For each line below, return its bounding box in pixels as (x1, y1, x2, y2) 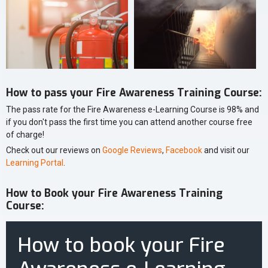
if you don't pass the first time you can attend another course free (6, 117, 252, 127)
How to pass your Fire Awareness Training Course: (6, 85, 262, 100)
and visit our (202, 145, 249, 155)
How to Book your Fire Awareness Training (6, 185, 223, 200)
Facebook (166, 145, 202, 155)
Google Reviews (102, 145, 162, 155)
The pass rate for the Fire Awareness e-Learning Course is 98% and (6, 104, 259, 114)
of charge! (6, 129, 44, 139)
